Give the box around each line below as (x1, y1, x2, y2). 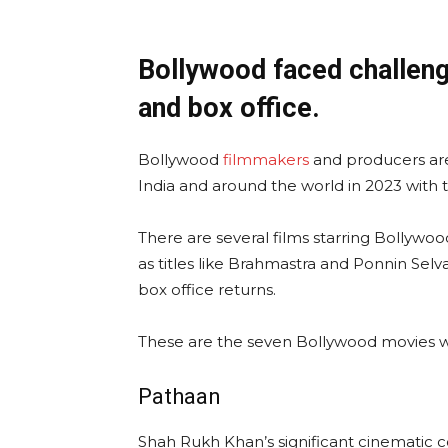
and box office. (138, 92, 320, 125)
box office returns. (138, 280, 276, 300)
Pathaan (138, 384, 221, 410)
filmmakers (223, 150, 313, 170)
